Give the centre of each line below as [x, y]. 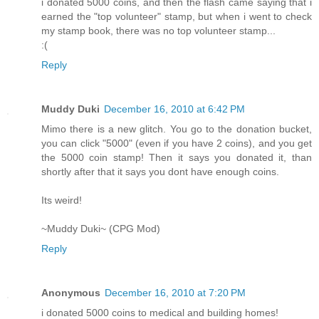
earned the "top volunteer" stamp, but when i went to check [177, 16]
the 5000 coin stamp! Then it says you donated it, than [177, 157]
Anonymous [71, 292]
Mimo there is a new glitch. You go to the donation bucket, [177, 129]
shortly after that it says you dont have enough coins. [160, 171]
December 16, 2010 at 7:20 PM [175, 292]
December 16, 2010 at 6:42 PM [174, 109]
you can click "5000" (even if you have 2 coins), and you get [177, 143]
